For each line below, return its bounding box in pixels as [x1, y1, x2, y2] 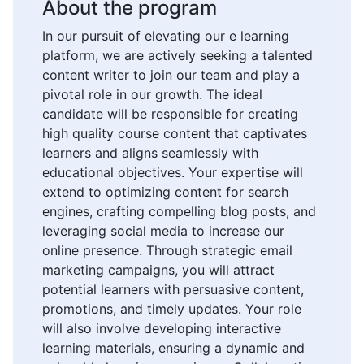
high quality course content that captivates [42, 125, 307, 142]
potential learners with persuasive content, [42, 281, 304, 298]
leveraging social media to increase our [42, 223, 284, 240]
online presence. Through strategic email [42, 242, 292, 259]
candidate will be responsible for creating [42, 106, 298, 123]
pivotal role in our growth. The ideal [42, 86, 262, 103]
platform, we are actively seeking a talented [42, 47, 313, 64]
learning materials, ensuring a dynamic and [42, 340, 305, 357]
